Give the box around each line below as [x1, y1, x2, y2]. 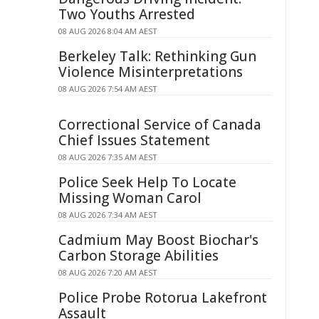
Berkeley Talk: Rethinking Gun [58, 47, 256, 66]
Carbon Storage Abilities [58, 246, 219, 265]
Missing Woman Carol [58, 189, 202, 207]
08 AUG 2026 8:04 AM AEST [58, 26, 157, 36]
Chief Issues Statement [58, 131, 210, 150]
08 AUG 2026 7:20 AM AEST [58, 267, 157, 278]
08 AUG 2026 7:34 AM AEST [58, 209, 157, 220]
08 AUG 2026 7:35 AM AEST [58, 152, 157, 162]
